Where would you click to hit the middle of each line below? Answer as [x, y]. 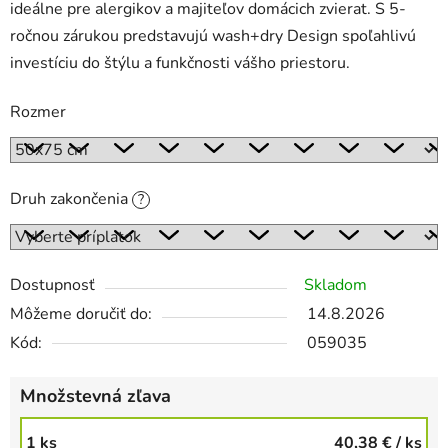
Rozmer [38, 112]
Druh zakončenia [71, 199]
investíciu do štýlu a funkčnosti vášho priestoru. [180, 63]
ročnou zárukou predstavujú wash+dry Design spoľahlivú [213, 36]
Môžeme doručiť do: [81, 314]
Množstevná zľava [95, 396]
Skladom [335, 285]
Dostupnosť [52, 285]
